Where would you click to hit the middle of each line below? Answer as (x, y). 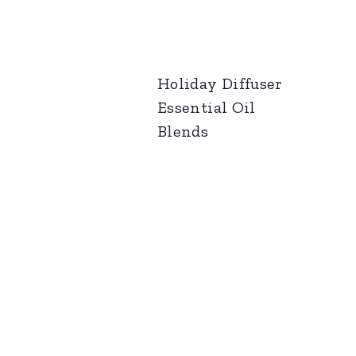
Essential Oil (207, 107)
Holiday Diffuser (220, 83)
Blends (183, 131)
